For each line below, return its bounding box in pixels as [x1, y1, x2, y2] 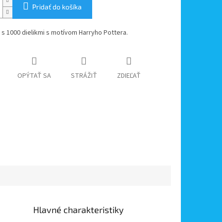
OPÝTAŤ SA [17, 71, 51, 81]
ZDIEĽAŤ [116, 71, 141, 81]
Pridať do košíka [32, 2, 82, 11]
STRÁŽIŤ [70, 71, 97, 81]
